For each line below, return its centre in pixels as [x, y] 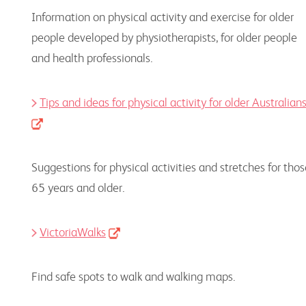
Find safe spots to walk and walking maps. [134, 276]
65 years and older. [78, 187]
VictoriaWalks [73, 232]
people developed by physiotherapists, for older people [164, 37]
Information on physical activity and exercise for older [163, 17]
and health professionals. [92, 58]
